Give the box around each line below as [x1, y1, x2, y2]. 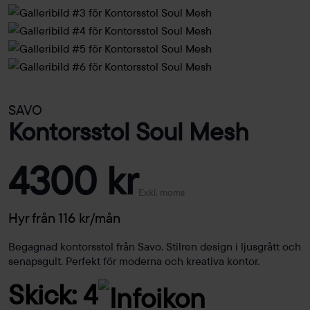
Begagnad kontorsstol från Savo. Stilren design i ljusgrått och [8, 239, 301, 254]
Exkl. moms [138, 186, 185, 199]
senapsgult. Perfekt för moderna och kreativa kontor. [8, 254, 259, 268]
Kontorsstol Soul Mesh [8, 116, 249, 147]
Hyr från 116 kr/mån [8, 209, 120, 227]
